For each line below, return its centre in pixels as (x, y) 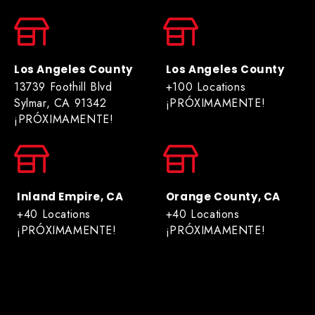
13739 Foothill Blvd (63, 86)
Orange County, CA (223, 196)
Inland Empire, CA (70, 196)
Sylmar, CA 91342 (66, 103)
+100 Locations (206, 86)
